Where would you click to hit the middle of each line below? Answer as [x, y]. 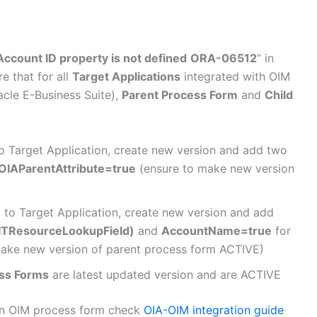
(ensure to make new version [215, 168]
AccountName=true [217, 230]
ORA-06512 [224, 58]
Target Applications [126, 77]
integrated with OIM [235, 77]
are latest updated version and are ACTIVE [165, 274]
